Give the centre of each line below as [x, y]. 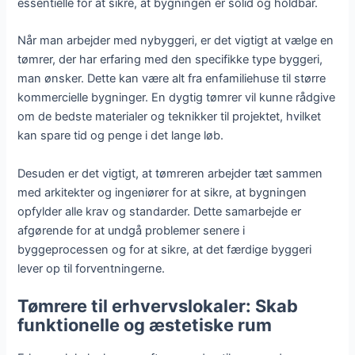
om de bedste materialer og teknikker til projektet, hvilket [170, 117]
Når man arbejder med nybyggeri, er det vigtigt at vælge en [176, 41]
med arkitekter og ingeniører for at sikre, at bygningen [162, 192]
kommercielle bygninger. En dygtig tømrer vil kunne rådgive [177, 98]
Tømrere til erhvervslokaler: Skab [158, 305]
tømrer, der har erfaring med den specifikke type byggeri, [170, 60]
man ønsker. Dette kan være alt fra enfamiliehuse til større [172, 79]
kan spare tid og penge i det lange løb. [121, 136]
